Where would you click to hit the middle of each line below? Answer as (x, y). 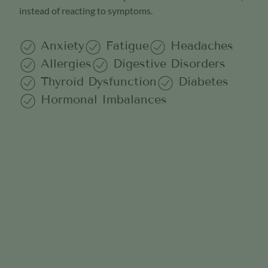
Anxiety (63, 46)
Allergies (66, 64)
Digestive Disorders (169, 64)
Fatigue (127, 46)
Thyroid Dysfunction (99, 82)
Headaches (202, 46)
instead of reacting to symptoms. (86, 10)
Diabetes (203, 82)
